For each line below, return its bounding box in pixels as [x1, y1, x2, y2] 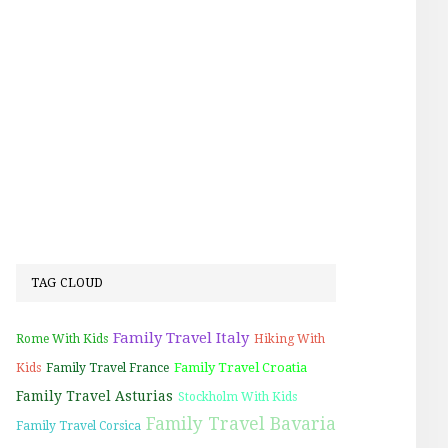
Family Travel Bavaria [146, 413, 336, 434]
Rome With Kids [16, 331, 108, 346]
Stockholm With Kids [178, 389, 297, 404]
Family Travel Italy [113, 328, 249, 347]
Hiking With [254, 331, 325, 346]
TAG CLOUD [31, 275, 104, 290]
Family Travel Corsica [16, 418, 141, 433]
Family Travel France [46, 360, 169, 375]
